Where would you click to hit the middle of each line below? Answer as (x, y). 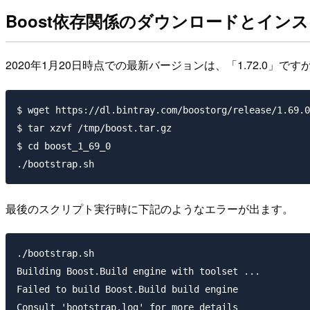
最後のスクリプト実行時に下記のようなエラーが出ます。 (149, 208)
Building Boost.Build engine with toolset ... (138, 272)
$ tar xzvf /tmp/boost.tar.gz (94, 128)
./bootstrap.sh (55, 254)
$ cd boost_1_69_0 (64, 146)
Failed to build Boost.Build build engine (127, 290)
